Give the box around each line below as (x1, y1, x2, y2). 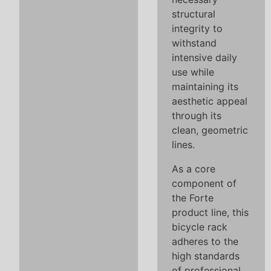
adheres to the (172, 235, 238, 247)
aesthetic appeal (172, 94, 247, 107)
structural (172, 7, 215, 20)
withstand (172, 36, 217, 49)
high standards (172, 249, 240, 262)
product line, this (172, 206, 249, 218)
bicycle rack (172, 220, 227, 233)
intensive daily (172, 51, 237, 64)
